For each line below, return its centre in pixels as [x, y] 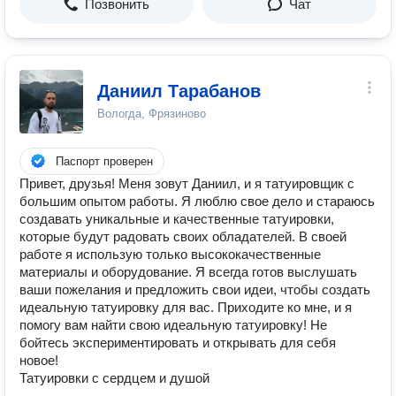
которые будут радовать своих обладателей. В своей [183, 236]
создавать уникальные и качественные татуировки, [177, 219]
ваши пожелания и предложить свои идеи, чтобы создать [195, 289]
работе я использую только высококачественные [170, 254]
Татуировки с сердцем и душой [114, 378]
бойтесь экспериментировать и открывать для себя [178, 343]
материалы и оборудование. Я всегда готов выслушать [188, 272]
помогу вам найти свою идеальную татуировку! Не [173, 325]
